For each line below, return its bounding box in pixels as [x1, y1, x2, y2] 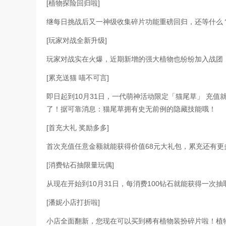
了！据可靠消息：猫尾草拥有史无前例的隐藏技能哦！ [46, 105, 216, 113]
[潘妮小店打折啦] [46, 198, 100, 206]
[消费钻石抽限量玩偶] [46, 161, 114, 169]
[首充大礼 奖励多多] [46, 124, 109, 132]
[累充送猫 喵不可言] [46, 74, 109, 82]
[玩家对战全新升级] [46, 36, 107, 44]
